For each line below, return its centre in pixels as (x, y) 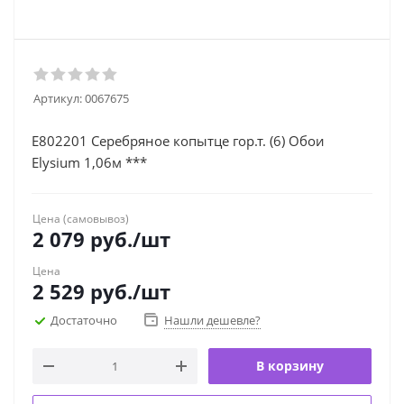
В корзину (290, 366)
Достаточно (84, 320)
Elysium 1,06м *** (89, 162)
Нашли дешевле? (212, 320)
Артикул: (58, 98)
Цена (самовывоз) (81, 219)
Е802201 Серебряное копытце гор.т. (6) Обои (178, 141)
